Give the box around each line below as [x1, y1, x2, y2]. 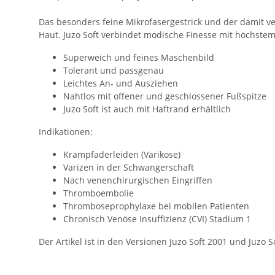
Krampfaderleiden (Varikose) [63, 149, 180, 161]
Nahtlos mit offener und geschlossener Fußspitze [63, 90, 266, 103]
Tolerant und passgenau [63, 64, 164, 77]
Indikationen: [39, 126, 93, 138]
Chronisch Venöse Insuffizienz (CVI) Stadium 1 [63, 213, 251, 225]
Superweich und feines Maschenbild [63, 52, 214, 64]
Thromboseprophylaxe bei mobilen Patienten [63, 200, 249, 212]
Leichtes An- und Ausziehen [63, 77, 178, 90]
